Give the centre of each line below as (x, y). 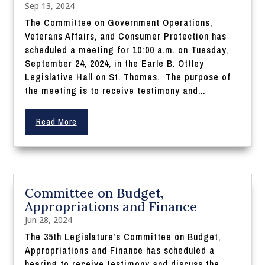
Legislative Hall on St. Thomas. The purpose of (128, 77)
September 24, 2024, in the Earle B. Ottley (115, 64)
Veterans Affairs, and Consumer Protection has (126, 36)
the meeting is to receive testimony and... (115, 91)
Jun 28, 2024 (49, 220)
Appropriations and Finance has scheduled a (120, 251)
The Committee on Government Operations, (119, 23)
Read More (56, 122)
